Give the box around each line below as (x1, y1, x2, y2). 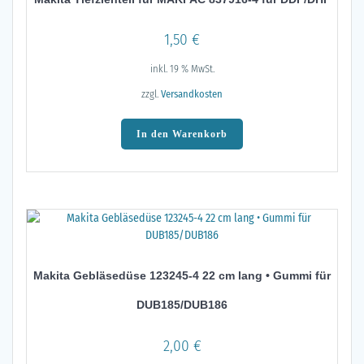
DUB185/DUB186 (136, 298, 227, 312)
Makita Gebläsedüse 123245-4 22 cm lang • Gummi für (33, 269, 331, 283)
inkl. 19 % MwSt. (149, 62, 214, 75)
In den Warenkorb (136, 128, 227, 141)
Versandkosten (161, 88, 223, 101)
